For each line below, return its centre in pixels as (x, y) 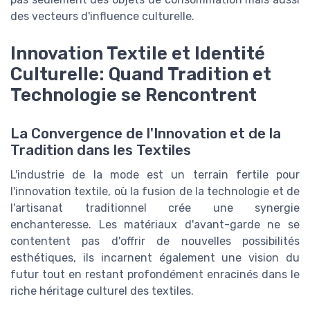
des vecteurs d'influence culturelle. (102, 16)
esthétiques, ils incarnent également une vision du (155, 257)
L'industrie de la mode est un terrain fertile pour (155, 174)
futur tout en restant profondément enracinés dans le (155, 274)
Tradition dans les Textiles (101, 150)
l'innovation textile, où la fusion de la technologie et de (155, 191)
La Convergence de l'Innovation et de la (146, 133)
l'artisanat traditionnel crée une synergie (155, 208)
